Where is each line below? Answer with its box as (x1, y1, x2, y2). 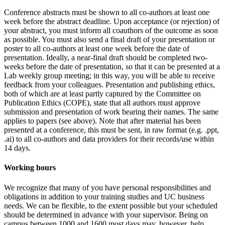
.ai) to (4, 135, 24, 144)
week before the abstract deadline (4, 17, 109, 26)
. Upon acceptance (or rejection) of (109, 17, 219, 26)
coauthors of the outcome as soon (110, 26, 218, 35)
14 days (4, 144, 29, 153)
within (194, 135, 214, 144)
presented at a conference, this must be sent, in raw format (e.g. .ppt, (4, 126, 219, 135)
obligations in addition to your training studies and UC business (4, 192, 204, 201)
